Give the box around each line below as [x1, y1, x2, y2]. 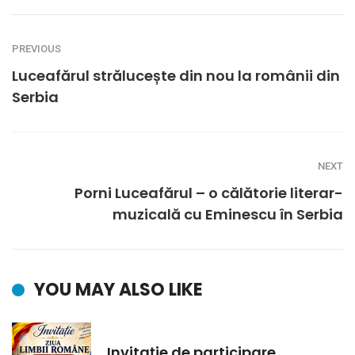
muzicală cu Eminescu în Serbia [113, 204, 343, 225]
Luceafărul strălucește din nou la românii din [12, 66, 340, 86]
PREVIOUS [12, 43, 61, 55]
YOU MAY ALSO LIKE [34, 277, 203, 303]
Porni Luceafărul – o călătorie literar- [74, 183, 343, 204]
